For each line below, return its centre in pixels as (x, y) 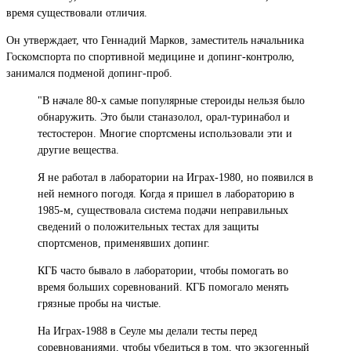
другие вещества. (78, 150)
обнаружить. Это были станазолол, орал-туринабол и (164, 117)
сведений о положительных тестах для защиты (148, 226)
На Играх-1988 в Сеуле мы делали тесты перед (147, 331)
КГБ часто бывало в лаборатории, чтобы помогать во (163, 270)
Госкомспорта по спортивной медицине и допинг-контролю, (150, 56)
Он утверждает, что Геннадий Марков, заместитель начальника (155, 40)
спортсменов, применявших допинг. (124, 243)
